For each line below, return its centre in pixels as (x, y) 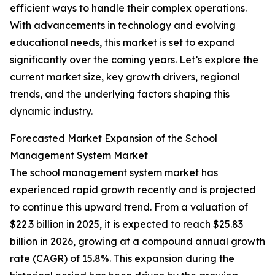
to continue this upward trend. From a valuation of (129, 207)
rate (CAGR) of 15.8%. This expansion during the (122, 259)
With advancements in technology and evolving (123, 25)
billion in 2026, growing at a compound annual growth (137, 242)
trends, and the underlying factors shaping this (120, 94)
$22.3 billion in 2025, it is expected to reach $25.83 (126, 224)
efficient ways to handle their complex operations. (128, 8)
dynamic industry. (51, 111)
